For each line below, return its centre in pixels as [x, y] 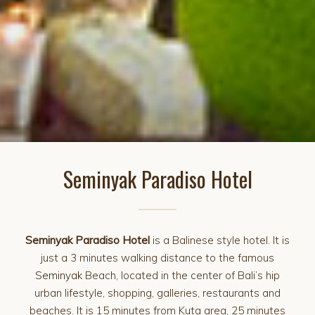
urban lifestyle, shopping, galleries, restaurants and [157, 293]
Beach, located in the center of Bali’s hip [181, 275]
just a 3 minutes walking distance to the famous [157, 258]
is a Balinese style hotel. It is [221, 240]
